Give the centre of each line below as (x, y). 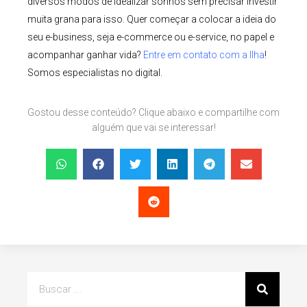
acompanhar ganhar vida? (85, 54)
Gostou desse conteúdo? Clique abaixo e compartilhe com (153, 112)
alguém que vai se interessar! (153, 127)
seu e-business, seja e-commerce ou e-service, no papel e (151, 37)
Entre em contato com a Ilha (204, 54)
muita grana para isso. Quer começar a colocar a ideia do (152, 19)
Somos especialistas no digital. (95, 72)
